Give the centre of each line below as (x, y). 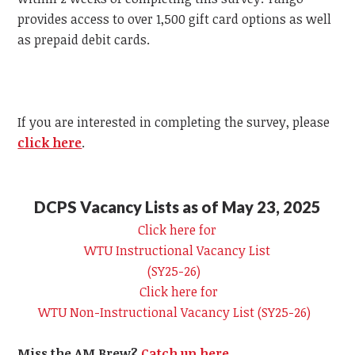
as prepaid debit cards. (84, 39)
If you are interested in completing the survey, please (174, 122)
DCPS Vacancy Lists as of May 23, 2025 (177, 206)
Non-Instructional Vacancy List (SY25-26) (191, 312)
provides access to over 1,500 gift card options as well (175, 19)
